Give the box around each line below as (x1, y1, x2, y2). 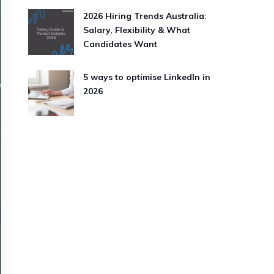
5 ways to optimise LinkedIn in (83, 72, 210, 83)
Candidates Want (83, 39, 157, 50)
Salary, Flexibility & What (83, 24, 190, 35)
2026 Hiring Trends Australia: (83, 10, 207, 21)
